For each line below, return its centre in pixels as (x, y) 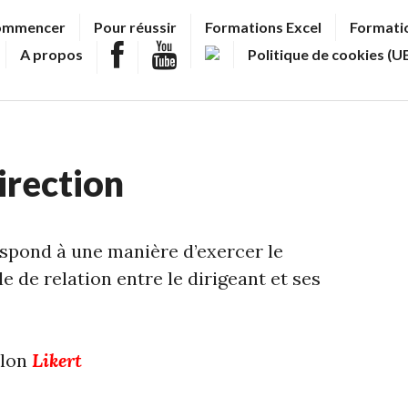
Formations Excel (263, 27)
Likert (57, 360)
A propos (51, 54)
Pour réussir (135, 27)
